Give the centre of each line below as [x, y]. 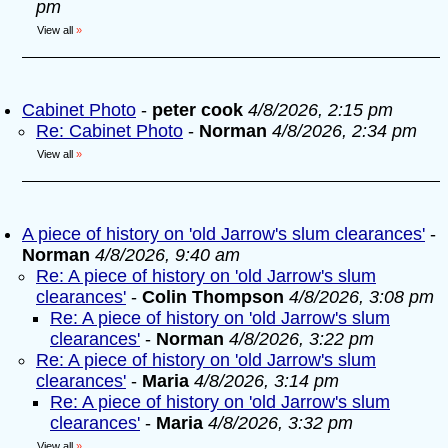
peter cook [197, 110]
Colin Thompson [215, 297]
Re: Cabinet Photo [109, 131]
